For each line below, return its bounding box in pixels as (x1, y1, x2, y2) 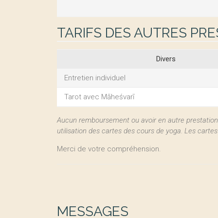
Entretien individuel (64, 73, 126, 82)
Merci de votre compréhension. (57, 145, 161, 153)
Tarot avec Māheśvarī (64, 92, 134, 101)
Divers (156, 54, 176, 63)
